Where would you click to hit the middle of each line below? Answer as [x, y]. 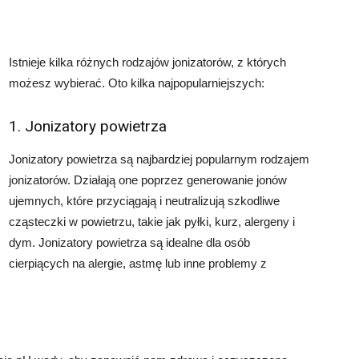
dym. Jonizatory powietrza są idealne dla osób [129, 242]
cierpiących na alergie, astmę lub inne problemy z [138, 263]
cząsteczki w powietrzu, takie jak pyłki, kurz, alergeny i [152, 222]
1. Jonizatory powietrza [88, 126]
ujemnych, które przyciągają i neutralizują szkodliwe [144, 201]
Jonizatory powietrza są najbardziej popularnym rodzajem [159, 159]
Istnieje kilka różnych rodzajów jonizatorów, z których [147, 62]
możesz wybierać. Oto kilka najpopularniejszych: [137, 83]
